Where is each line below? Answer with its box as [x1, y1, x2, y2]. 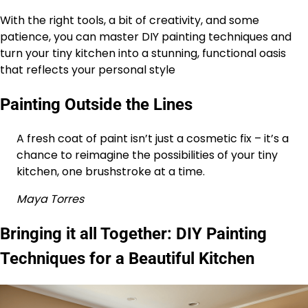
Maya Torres [16, 191, 84, 208]
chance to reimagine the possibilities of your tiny [16, 147, 278, 164]
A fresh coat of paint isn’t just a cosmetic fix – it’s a [16, 131, 289, 147]
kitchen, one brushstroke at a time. [16, 164, 205, 180]
